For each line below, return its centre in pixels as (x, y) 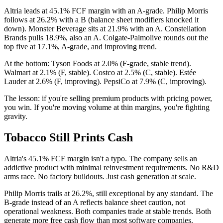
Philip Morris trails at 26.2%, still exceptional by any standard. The (109, 193)
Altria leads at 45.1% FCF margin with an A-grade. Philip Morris (106, 10)
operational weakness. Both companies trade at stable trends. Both (108, 211)
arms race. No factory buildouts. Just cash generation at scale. (100, 176)
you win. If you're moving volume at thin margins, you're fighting (107, 107)
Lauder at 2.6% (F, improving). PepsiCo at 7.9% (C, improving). (105, 81)
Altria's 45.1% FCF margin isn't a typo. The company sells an (101, 158)
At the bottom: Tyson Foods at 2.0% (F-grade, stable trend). (98, 63)
